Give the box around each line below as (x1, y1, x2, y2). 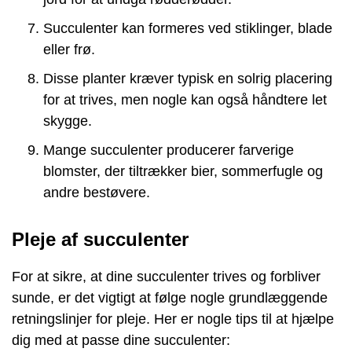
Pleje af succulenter (12, 228, 189, 250)
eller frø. (43, 41, 95, 57)
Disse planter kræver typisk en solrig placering (43, 70, 332, 86)
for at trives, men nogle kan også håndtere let (43, 91, 327, 108)
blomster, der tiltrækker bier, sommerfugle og (43, 163, 323, 179)
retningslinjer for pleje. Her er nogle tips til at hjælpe (12, 310, 334, 327)
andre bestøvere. (43, 184, 150, 200)
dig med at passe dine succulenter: (12, 332, 230, 348)
